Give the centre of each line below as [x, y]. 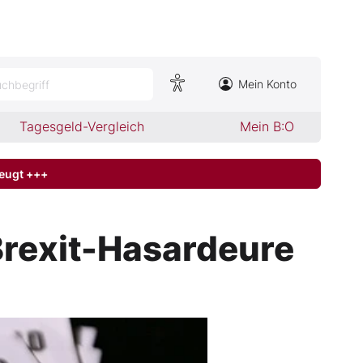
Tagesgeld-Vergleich [82, 126]
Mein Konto [267, 84]
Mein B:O [267, 126]
